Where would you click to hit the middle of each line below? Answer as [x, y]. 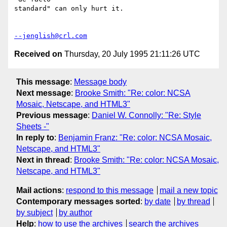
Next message [44, 93]
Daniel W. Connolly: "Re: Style [146, 115]
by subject [34, 212]
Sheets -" [33, 126]
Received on [38, 54]
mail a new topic [188, 190]
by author [75, 212]
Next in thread [43, 160]
